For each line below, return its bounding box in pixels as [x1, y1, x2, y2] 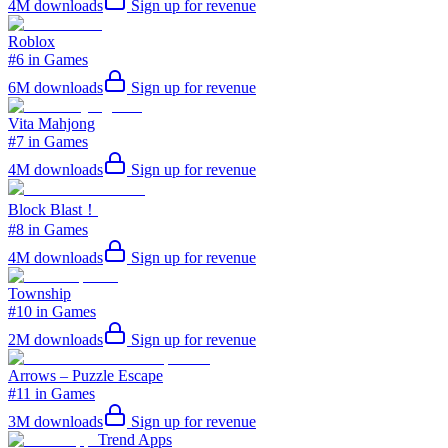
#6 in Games [8, 50, 88, 68]
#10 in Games [8, 302, 96, 320]
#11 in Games [8, 384, 95, 402]
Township [8, 284, 71, 302]
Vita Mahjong [8, 114, 95, 132]
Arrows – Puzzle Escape [8, 366, 163, 384]
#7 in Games [8, 132, 88, 150]
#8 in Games [8, 220, 88, 238]
